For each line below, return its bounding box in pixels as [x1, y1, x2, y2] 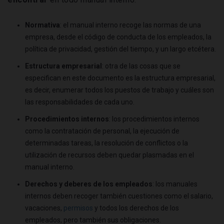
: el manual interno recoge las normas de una [60, 21, 201, 29]
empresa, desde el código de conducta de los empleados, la [25, 33, 211, 41]
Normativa [25, 21, 60, 29]
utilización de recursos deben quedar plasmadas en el [25, 151, 194, 159]
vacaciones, [25, 204, 63, 212]
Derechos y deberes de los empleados [25, 180, 152, 188]
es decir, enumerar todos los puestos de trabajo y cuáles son [25, 86, 214, 94]
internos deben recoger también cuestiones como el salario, [25, 192, 213, 200]
